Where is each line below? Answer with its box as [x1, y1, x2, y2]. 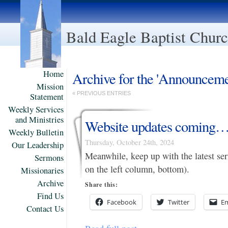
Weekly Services [8, 104, 64, 115]
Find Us [37, 190, 64, 202]
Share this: [85, 180, 118, 189]
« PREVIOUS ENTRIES [72, 90, 131, 96]
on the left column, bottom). [85, 162, 189, 175]
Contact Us [26, 203, 64, 214]
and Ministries [15, 114, 64, 125]
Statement [30, 91, 64, 102]
